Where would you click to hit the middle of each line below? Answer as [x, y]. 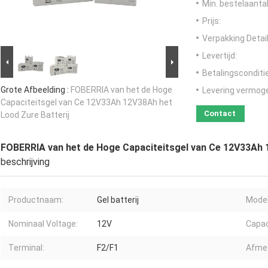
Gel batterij [118, 200]
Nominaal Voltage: [43, 224]
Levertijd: [220, 56]
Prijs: [211, 21]
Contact [220, 114]
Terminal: [26, 248]
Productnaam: [36, 200]
